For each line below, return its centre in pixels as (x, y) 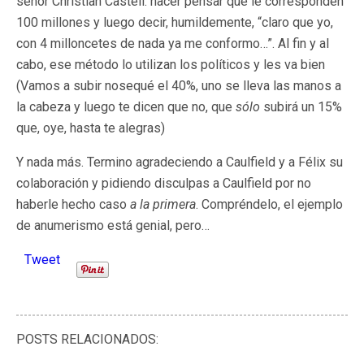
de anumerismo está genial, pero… (113, 225)
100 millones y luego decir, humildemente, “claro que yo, (175, 22)
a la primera (163, 204)
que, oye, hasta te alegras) (91, 128)
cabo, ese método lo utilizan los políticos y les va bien (171, 65)
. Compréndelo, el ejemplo (269, 204)
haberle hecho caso (73, 204)
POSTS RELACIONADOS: (87, 339)
